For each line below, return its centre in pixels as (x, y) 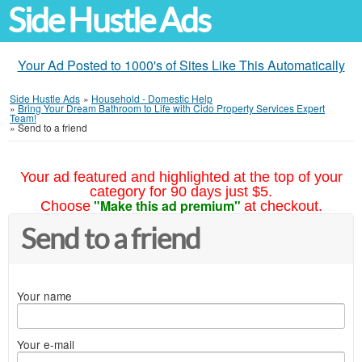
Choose (65, 206)
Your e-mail (46, 344)
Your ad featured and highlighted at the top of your (181, 177)
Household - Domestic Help (152, 98)
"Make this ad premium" (167, 206)
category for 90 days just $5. (181, 192)
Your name (44, 296)
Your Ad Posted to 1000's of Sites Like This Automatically (181, 65)
